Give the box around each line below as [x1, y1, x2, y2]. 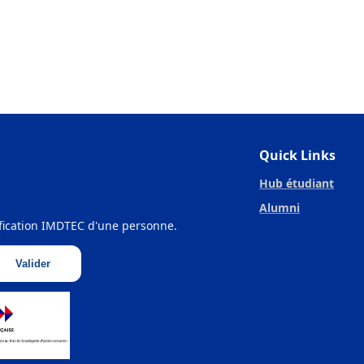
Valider [15, 257, 50, 270]
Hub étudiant [259, 175, 335, 191]
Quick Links [259, 145, 336, 164]
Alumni [259, 199, 301, 215]
